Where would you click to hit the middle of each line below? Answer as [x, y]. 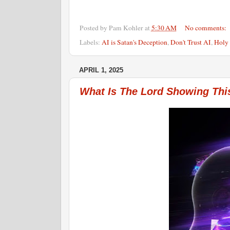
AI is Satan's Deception [134, 42]
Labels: [90, 42]
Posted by [94, 27]
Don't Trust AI [190, 42]
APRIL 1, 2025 [101, 70]
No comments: [206, 27]
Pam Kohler [126, 27]
